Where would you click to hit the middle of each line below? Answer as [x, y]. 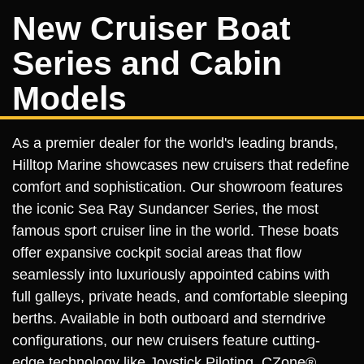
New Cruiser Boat [152, 28]
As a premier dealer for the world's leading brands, [175, 143]
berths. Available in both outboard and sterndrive [169, 318]
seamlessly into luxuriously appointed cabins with [171, 274]
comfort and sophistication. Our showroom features [178, 186]
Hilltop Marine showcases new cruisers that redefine [181, 165]
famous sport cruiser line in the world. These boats [175, 230]
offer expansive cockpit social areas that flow [157, 252]
